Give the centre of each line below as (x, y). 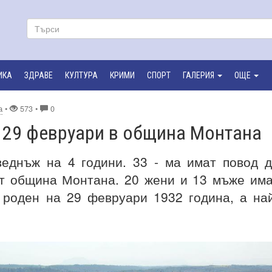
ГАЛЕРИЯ (199, 75)
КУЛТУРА (81, 75)
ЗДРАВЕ (39, 75)
